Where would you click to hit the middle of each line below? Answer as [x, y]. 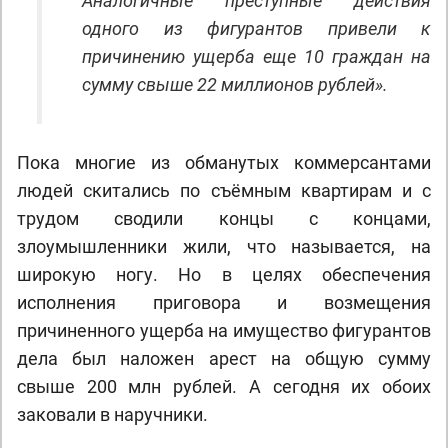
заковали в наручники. [112, 414]
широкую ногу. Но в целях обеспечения [224, 274]
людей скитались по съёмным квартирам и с [224, 190]
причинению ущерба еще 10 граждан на [256, 56]
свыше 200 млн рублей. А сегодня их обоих [224, 386]
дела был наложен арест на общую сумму [224, 358]
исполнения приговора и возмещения [224, 302]
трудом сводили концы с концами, [224, 218]
